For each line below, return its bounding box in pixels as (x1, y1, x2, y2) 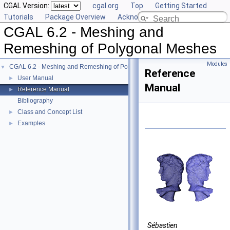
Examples (17, 120, 45, 127)
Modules (207, 61, 227, 67)
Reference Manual (17, 86, 69, 93)
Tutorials (4, 13, 33, 21)
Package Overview (45, 13, 106, 21)
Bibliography (17, 97, 53, 104)
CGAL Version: (4, 2, 51, 10)
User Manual (17, 74, 53, 82)
